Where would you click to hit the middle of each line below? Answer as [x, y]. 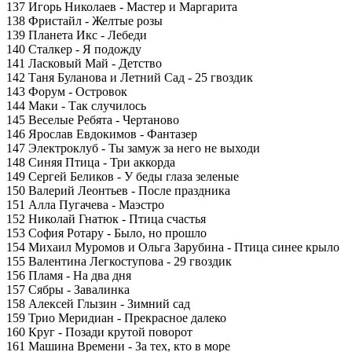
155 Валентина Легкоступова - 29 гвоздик [119, 261]
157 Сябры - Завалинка [68, 290]
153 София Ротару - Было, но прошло [106, 233]
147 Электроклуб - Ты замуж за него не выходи [133, 148]
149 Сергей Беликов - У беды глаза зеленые [123, 176]
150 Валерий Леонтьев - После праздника [118, 191]
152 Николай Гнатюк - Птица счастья [106, 219]
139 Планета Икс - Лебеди [77, 35]
